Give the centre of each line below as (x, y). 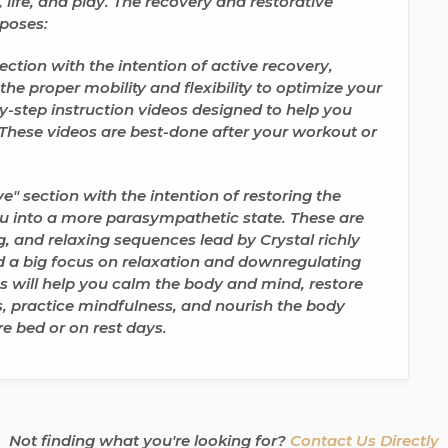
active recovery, (272, 65)
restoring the (292, 195)
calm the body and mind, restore (237, 283)
